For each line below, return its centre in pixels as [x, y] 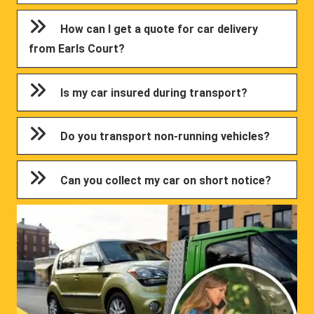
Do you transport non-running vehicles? [165, 137]
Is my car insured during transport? [154, 93]
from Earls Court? [77, 49]
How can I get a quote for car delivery [159, 29]
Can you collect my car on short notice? [166, 180]
